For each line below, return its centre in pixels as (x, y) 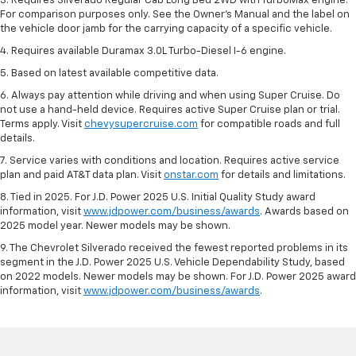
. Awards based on (304, 211)
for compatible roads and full (269, 124)
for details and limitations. (282, 175)
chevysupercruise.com (141, 124)
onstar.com (191, 175)
